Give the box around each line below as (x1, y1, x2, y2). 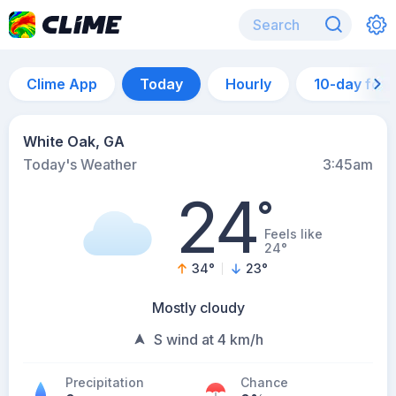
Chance (240, 375, 288, 390)
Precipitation (65, 375, 144, 390)
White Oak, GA (23, 133, 125, 150)
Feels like (264, 226, 324, 241)
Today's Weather (23, 156, 137, 173)
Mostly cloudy (151, 299, 245, 316)
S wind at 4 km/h (154, 331, 263, 348)
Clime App (27, 75, 97, 93)
